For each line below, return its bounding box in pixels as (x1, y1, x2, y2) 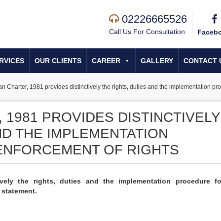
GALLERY (141, 57, 173, 65)
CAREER (92, 57, 120, 65)
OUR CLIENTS (35, 57, 81, 65)
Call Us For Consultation (109, 28, 185, 36)
